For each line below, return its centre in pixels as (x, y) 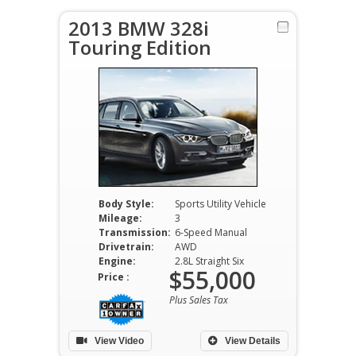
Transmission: (134, 232)
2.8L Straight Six (209, 261)
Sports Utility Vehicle (220, 204)
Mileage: (120, 218)
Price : (114, 277)
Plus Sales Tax (199, 300)
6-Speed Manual (211, 232)
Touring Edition (140, 47)
